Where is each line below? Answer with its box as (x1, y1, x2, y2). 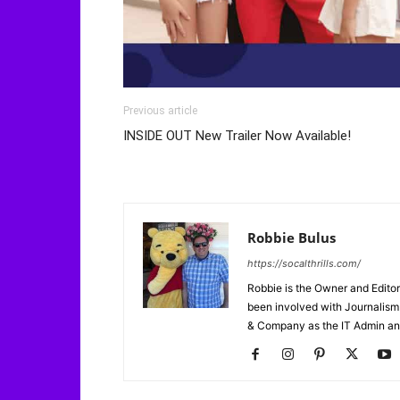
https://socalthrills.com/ (247, 256, 361, 270)
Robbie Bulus (247, 228, 336, 246)
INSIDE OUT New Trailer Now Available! (123, 127, 351, 144)
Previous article (123, 104, 197, 117)
